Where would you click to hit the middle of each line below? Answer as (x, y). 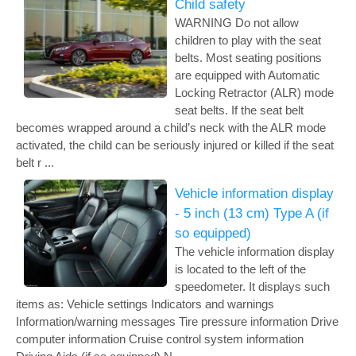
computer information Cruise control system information (160, 339)
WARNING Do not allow (237, 22)
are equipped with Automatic (248, 75)
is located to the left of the (240, 269)
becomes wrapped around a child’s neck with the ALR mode (171, 127)
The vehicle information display (255, 251)
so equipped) (213, 233)
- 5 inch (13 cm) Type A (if (252, 213)
